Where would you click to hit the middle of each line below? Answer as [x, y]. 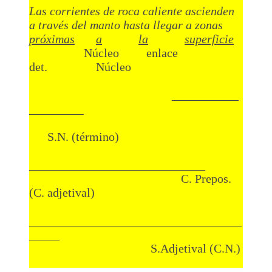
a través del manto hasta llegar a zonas [132, 25]
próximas [52, 39]
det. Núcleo [80, 66]
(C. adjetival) [62, 192]
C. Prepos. [130, 178]
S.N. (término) [74, 136]
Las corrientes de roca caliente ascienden [132, 11]
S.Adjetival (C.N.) [135, 248]
